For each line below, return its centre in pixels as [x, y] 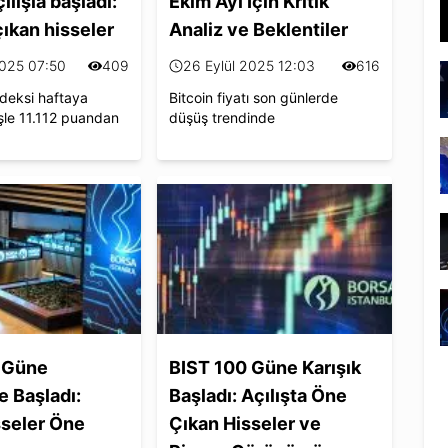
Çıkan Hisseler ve [245, 423]
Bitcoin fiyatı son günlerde [254, 97]
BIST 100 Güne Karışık [265, 367]
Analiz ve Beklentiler [259, 29]
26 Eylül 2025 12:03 [249, 65]
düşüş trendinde [222, 117]
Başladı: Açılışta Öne [258, 395]
